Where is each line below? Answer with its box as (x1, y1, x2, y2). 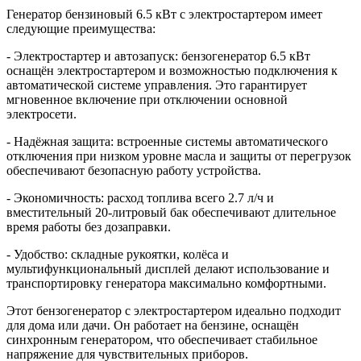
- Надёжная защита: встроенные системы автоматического (6, 134, 328, 148)
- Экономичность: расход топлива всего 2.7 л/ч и (6, 190, 274, 205)
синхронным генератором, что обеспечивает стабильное (6, 332, 317, 346)
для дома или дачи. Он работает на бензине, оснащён (6, 317, 299, 332)
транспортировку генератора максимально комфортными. (6, 276, 326, 290)
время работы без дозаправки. (6, 219, 171, 234)
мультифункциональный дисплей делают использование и (6, 261, 330, 276)
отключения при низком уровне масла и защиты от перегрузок (6, 148, 351, 163)
